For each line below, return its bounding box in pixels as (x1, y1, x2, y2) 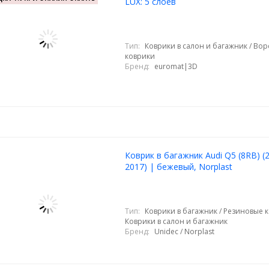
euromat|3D (154, 61, 198, 71)
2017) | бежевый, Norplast (124, 161, 232, 172)
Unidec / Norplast (154, 226, 214, 237)
